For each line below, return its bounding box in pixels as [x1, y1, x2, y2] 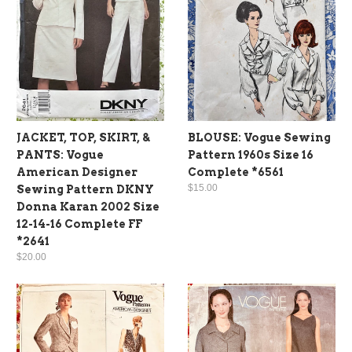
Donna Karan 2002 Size [16, 200, 159, 213]
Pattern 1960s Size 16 [188, 148, 313, 161]
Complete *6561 [188, 165, 284, 178]
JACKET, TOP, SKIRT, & [16, 130, 150, 144]
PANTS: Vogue [16, 148, 104, 161]
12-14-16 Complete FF [16, 217, 142, 230]
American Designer [16, 165, 137, 178]
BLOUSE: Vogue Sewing [188, 130, 331, 144]
